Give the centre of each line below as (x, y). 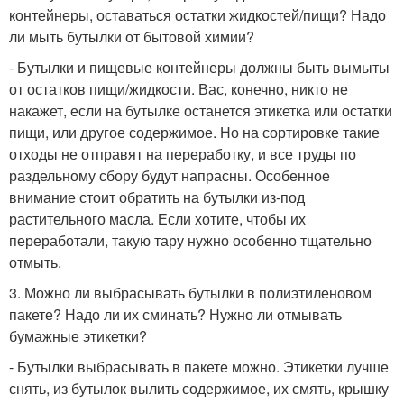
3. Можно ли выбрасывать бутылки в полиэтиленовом (190, 293)
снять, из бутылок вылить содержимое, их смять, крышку (199, 389)
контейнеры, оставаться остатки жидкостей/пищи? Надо (197, 15)
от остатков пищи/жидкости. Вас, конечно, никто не (179, 89)
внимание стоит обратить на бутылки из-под (157, 197)
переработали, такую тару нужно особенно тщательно (190, 241)
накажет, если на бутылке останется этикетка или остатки (201, 111)
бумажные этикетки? (78, 336)
